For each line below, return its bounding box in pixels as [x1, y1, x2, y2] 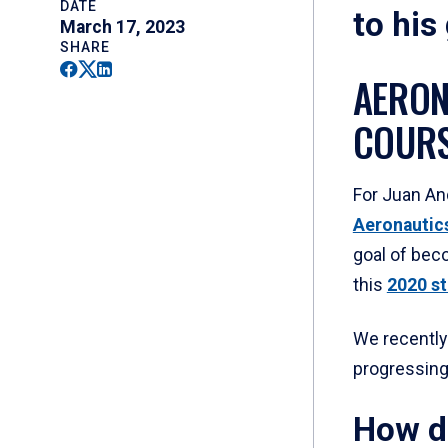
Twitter [77, 57, 138, 78]
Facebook [59, 57, 139, 78]
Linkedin [96, 57, 165, 78]
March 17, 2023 [60, 17, 185, 38]
